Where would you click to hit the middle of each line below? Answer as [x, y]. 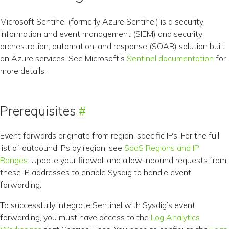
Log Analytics [175, 217]
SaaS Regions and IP [162, 148]
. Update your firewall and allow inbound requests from [127, 160]
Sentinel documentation [170, 58]
